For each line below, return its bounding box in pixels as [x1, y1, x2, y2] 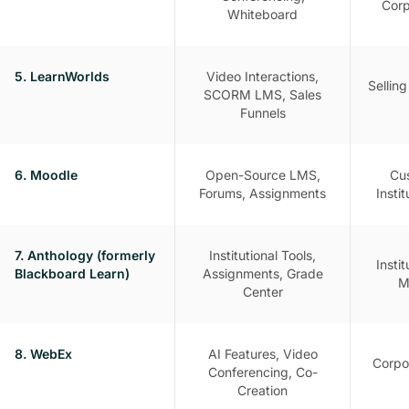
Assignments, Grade [202, 265, 323, 281]
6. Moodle [15, 166, 78, 183]
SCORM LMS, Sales [204, 86, 321, 102]
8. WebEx [15, 345, 72, 362]
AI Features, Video [207, 345, 318, 362]
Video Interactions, [206, 68, 319, 84]
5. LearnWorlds [15, 68, 110, 84]
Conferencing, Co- [207, 363, 318, 380]
